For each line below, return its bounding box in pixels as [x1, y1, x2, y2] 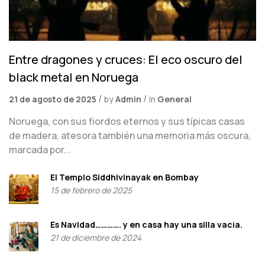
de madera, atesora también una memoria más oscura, [9, 129, 251, 143]
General [157, 93, 192, 105]
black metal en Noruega [9, 69, 138, 86]
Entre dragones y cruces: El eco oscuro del [9, 51, 243, 68]
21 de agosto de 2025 [9, 93, 96, 105]
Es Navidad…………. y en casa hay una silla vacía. [50, 219, 243, 231]
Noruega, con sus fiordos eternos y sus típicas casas [9, 115, 245, 128]
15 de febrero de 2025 [50, 185, 132, 196]
